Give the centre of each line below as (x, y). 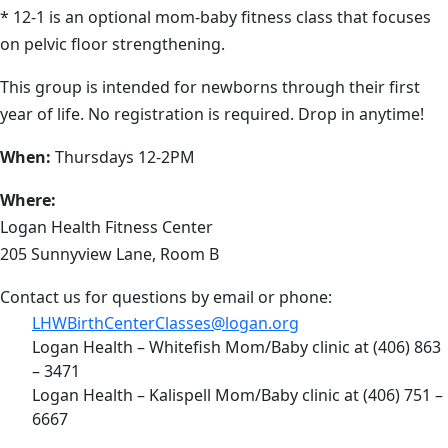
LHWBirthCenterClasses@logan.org (165, 322)
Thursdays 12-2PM (123, 156)
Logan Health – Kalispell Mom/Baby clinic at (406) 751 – (237, 394)
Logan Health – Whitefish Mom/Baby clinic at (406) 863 (236, 346)
